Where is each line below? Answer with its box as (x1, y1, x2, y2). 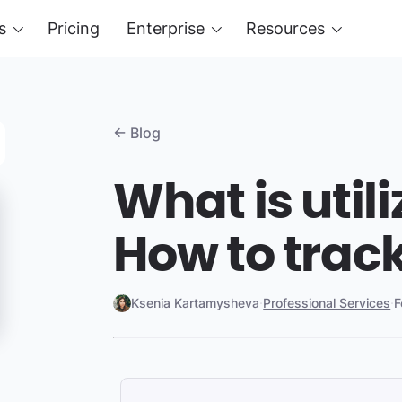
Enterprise (127, 19, 205, 38)
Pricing (48, 19, 100, 38)
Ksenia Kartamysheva (131, 295, 260, 310)
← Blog (113, 124, 162, 142)
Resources (246, 19, 325, 38)
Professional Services (263, 295, 391, 310)
